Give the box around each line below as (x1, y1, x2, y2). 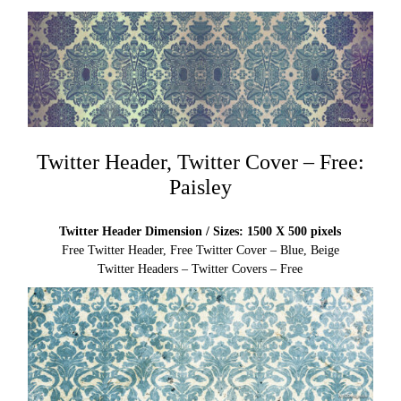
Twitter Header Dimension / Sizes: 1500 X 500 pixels (59, 224, 342, 238)
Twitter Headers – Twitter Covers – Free (98, 261, 303, 276)
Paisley (168, 175, 232, 199)
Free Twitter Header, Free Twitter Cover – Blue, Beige (61, 243, 339, 257)
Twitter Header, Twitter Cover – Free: (36, 149, 364, 174)
